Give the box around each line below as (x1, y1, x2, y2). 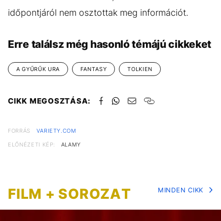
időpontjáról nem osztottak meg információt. (8, 7, 188, 18)
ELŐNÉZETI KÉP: (8, 141, 56, 148)
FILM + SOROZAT (8, 185, 131, 202)
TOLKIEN (127, 66, 152, 73)
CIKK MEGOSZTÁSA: (8, 96, 91, 106)
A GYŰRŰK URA (16, 66, 60, 73)
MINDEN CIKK (157, 186, 203, 194)
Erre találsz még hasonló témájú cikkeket (8, 38, 211, 50)
